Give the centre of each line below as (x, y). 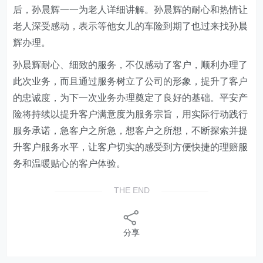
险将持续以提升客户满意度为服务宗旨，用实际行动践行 (131, 114)
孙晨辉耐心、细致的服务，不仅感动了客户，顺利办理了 (131, 65)
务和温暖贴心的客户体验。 (70, 163)
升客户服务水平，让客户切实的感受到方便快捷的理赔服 (131, 147)
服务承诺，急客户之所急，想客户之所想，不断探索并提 (131, 131)
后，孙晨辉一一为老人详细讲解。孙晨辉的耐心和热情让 (131, 10)
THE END (131, 190)
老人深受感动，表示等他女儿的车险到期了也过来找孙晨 (131, 26)
